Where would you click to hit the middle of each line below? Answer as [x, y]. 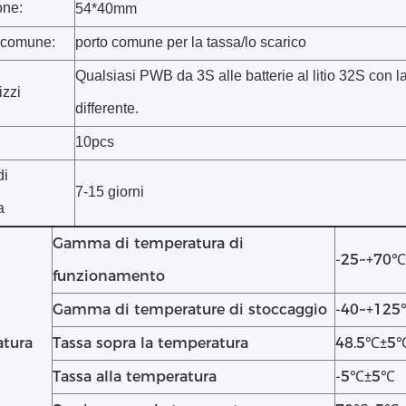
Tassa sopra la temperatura [150, 343]
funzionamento [109, 276]
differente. [107, 108]
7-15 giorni [110, 192]
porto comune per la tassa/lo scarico [191, 42]
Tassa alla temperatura [135, 377]
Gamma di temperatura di [148, 243]
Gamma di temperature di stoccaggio [190, 309]
